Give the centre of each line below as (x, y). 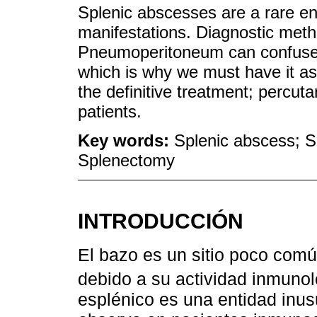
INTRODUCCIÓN (161, 220)
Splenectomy (126, 160)
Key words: (126, 140)
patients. (110, 112)
